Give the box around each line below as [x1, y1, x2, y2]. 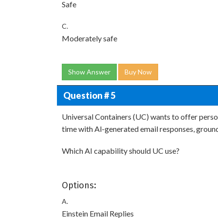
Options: [62, 180, 96, 191]
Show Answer [68, 68, 110, 76]
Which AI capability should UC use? [62, 146, 180, 155]
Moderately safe [62, 34, 117, 43]
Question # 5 [63, 90, 115, 101]
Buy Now [125, 68, 152, 76]
